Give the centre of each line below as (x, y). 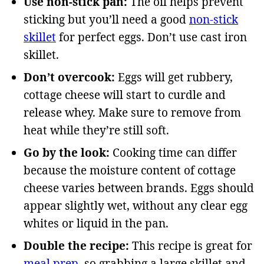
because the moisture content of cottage (130, 171)
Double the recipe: (76, 246)
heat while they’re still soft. (96, 131)
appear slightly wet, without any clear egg (136, 206)
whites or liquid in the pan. (96, 224)
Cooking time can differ (173, 153)
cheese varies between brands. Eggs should (139, 188)
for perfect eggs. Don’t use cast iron (151, 37)
